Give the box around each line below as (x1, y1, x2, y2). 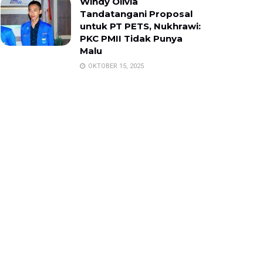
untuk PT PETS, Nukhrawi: (80, 21, 201, 32)
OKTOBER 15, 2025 (86, 62, 144, 70)
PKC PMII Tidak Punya (80, 33, 183, 45)
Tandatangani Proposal (80, 8, 193, 20)
